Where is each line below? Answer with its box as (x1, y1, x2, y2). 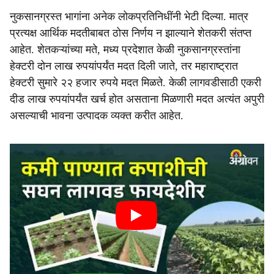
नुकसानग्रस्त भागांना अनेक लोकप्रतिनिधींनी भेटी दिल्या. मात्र (10, 10, 248, 23)
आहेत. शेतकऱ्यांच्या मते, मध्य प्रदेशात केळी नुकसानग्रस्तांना (10, 43, 240, 56)
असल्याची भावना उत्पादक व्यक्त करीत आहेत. (10, 109, 183, 122)
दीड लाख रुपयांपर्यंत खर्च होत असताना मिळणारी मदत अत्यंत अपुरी (10, 93, 264, 105)
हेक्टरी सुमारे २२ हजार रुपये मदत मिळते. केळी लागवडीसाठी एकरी (10, 76, 261, 89)
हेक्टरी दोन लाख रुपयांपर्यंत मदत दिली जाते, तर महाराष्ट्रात (10, 60, 238, 72)
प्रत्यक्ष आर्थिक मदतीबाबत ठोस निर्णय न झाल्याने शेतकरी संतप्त (10, 27, 251, 39)
